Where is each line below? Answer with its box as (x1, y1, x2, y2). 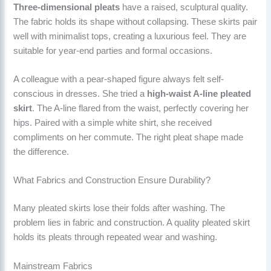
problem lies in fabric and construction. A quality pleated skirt (13, 218, 250, 228)
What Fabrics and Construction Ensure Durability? (13, 175, 211, 186)
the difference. (13, 146, 70, 157)
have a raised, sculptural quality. (120, 2, 249, 12)
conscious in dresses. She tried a (13, 88, 148, 99)
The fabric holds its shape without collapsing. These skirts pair (13, 16, 258, 27)
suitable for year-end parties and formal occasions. (13, 45, 213, 56)
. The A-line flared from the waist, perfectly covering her (32, 103, 249, 113)
